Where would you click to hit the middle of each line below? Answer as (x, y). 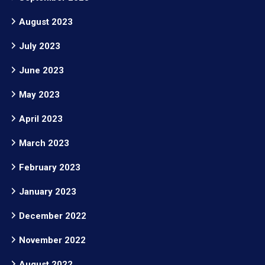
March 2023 (44, 143)
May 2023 (39, 95)
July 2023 (40, 46)
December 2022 (53, 216)
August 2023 (46, 22)
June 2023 (41, 70)
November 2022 (52, 240)
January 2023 (48, 192)
